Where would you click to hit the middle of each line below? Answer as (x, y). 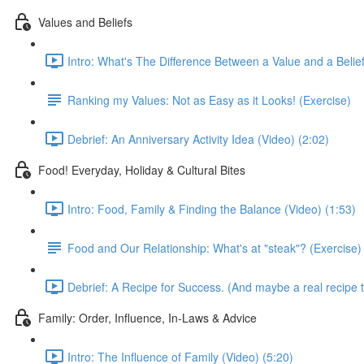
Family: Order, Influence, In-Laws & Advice (147, 317)
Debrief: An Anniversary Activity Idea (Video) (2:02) (198, 139)
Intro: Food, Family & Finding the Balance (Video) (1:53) (212, 208)
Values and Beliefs (85, 22)
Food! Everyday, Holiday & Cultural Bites (142, 169)
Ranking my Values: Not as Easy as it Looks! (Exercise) (209, 100)
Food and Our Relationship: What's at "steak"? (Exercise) (214, 247)
